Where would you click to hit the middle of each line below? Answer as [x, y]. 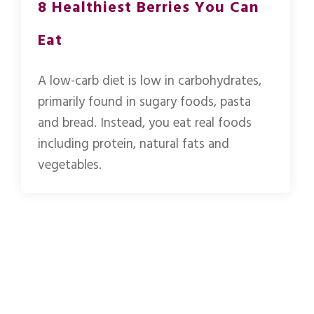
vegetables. [70, 165]
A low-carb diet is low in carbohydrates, [150, 81]
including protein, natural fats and [134, 144]
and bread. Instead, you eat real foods [145, 123]
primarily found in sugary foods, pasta [144, 102]
